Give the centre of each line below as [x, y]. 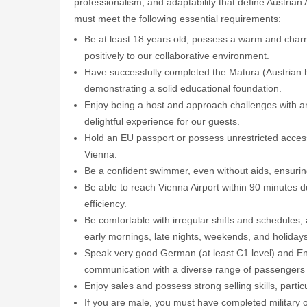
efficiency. [106, 203]
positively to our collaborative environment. [177, 55]
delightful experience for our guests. [162, 121]
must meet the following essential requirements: [177, 18]
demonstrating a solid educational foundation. [183, 88]
